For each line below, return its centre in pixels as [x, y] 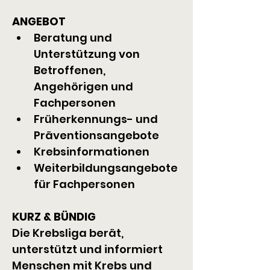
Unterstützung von [88, 54]
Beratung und [74, 38]
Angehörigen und [85, 86]
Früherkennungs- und [97, 119]
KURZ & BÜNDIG [54, 217]
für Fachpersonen [84, 184]
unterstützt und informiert [89, 249]
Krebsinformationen [92, 152]
